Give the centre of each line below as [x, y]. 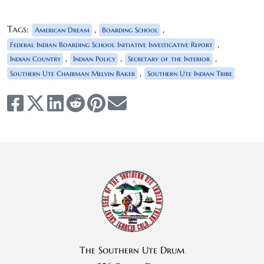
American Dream [62, 29]
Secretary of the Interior [169, 59]
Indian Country [35, 59]
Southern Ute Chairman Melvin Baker [72, 73]
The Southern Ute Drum [132, 250]
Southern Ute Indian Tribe [189, 73]
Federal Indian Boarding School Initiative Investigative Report [111, 44]
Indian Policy [94, 59]
